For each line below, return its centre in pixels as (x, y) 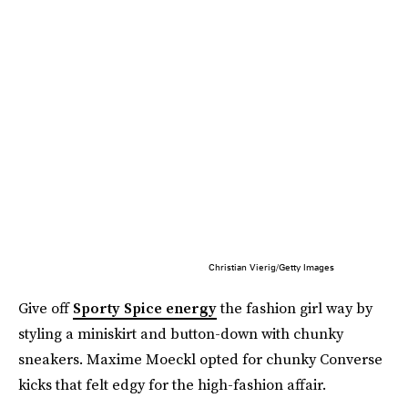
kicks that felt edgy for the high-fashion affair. (172, 384)
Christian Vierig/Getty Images (271, 266)
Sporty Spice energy (145, 307)
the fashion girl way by (295, 307)
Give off (46, 307)
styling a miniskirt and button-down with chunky (181, 333)
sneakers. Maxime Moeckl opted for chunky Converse (200, 358)
